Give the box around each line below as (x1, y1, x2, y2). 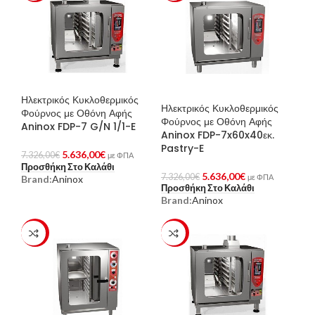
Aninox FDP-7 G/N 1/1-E (21, 120, 136, 134)
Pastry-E (161, 141, 204, 156)
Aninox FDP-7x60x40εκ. (161, 128, 274, 143)
